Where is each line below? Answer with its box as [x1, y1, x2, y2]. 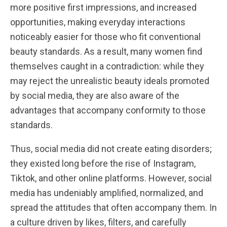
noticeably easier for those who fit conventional [10, 31, 201, 42]
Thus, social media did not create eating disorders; [10, 143, 212, 154]
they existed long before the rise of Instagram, [10, 158, 196, 169]
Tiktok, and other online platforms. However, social [10, 173, 212, 183]
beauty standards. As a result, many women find [10, 46, 202, 57]
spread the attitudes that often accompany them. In [10, 202, 217, 213]
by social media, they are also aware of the [10, 90, 179, 101]
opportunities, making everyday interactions [10, 17, 185, 27]
